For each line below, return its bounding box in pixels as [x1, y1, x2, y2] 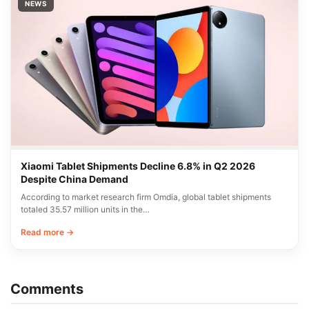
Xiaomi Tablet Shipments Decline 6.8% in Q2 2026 [21, 159, 255, 172]
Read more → [21, 226, 74, 237]
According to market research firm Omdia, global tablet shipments [21, 191, 271, 202]
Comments [10, 280, 83, 297]
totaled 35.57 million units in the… [21, 203, 150, 215]
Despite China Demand [21, 172, 128, 185]
